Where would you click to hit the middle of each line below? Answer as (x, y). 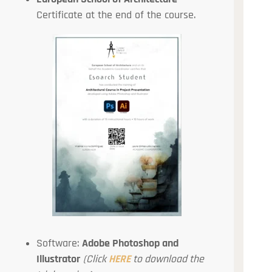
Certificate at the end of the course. (116, 15)
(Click (95, 260)
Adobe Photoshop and (131, 244)
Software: (59, 244)
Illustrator (59, 260)
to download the (168, 260)
